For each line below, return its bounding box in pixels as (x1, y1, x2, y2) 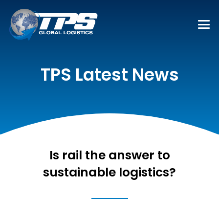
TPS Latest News (40, 63, 179, 87)
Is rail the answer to (49, 147, 170, 164)
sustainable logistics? (43, 164, 176, 181)
